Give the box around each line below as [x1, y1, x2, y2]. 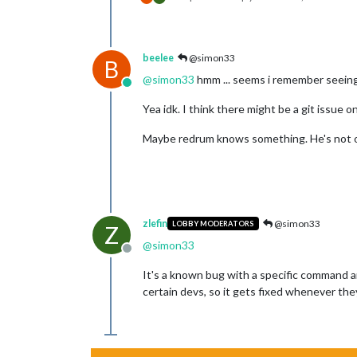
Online [126, 82, 162, 98]
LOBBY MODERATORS [171, 219, 254, 229]
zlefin [143, 217, 167, 229]
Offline [126, 248, 165, 264]
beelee [143, 51, 174, 64]
